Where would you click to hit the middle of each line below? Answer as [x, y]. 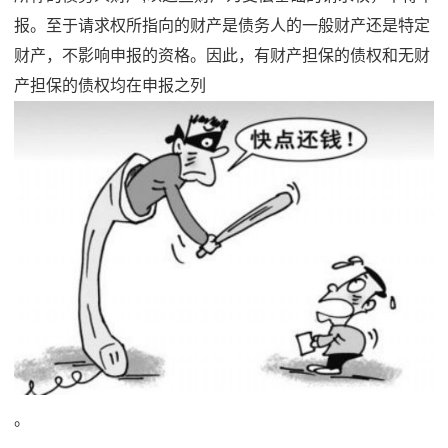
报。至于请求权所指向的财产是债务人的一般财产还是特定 [222, 25]
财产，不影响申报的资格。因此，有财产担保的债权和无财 [222, 55]
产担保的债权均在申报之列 [110, 85]
